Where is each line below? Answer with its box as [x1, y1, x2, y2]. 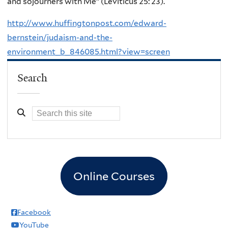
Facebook [17, 208, 51, 216]
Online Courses [73, 169, 155, 183]
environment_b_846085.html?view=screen [7, 47, 170, 57]
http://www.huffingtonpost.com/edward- [7, 18, 166, 28]
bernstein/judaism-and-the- [7, 33, 112, 43]
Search [17, 71, 48, 84]
